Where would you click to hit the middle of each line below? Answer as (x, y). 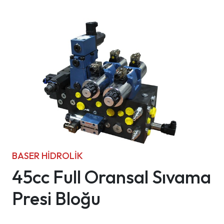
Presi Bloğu (56, 198)
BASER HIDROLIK (47, 155)
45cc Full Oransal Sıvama (111, 176)
